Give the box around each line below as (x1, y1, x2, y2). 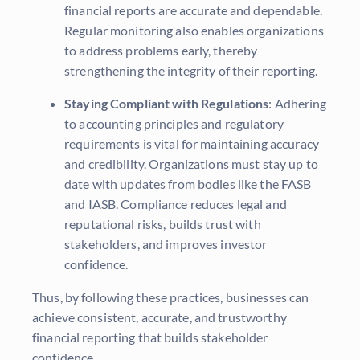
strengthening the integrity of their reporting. (64, 63, 318, 79)
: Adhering (268, 96, 327, 112)
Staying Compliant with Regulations (64, 96, 269, 112)
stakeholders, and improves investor (64, 236, 268, 252)
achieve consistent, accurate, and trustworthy (32, 309, 287, 325)
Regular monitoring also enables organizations (64, 22, 324, 39)
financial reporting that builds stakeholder (32, 329, 268, 346)
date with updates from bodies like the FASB (64, 176, 312, 192)
